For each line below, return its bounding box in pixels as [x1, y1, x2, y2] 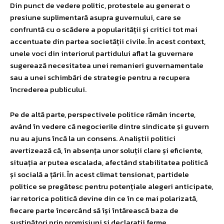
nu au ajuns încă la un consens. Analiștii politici [10, 132, 175, 144]
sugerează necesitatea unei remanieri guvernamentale [10, 59, 203, 71]
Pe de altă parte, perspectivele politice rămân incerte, [10, 108, 195, 120]
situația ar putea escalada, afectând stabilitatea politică [10, 156, 208, 168]
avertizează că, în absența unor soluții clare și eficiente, [10, 144, 202, 156]
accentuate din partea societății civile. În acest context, [10, 35, 205, 47]
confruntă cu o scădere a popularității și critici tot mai [10, 23, 197, 35]
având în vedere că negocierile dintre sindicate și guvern [10, 120, 209, 132]
